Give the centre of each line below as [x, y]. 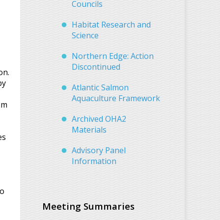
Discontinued [96, 67]
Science [85, 35]
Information [94, 161]
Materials [89, 129]
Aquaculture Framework [116, 98]
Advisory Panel [99, 150]
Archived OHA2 [99, 119]
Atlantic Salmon [100, 87]
